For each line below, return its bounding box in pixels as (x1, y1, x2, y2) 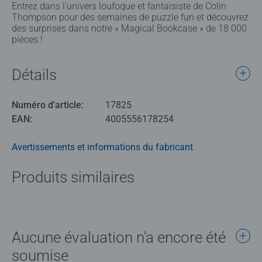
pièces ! (12, 33, 43, 45)
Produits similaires (12, 168, 135, 186)
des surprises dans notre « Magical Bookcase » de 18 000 (12, 22, 247, 34)
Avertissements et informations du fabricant (12, 141, 193, 153)
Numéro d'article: (12, 99, 84, 111)
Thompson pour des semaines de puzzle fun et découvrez (12, 11, 249, 23)
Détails (12, 65, 57, 84)
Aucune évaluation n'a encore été (12, 228, 226, 246)
